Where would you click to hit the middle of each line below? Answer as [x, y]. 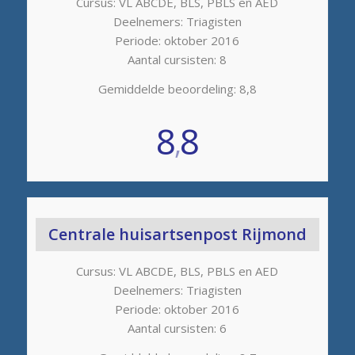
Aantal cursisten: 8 [177, 59]
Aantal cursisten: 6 [177, 328]
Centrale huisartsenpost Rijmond [177, 235]
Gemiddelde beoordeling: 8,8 [177, 88]
